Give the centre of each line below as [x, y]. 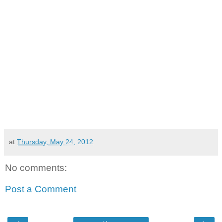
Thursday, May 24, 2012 [55, 141]
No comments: [36, 167]
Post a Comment [41, 189]
